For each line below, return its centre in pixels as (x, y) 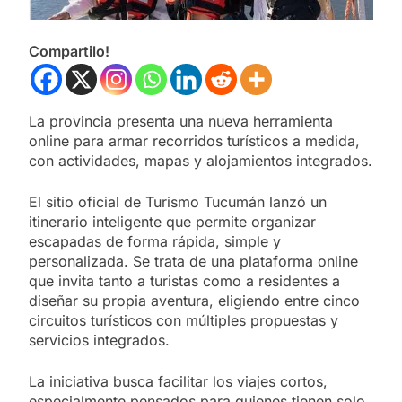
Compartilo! (69, 51)
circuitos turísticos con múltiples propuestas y (184, 320)
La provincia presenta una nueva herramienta (181, 121)
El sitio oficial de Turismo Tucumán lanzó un (178, 201)
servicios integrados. (99, 340)
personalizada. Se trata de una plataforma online (193, 261)
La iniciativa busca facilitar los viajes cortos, (178, 381)
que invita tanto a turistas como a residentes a (184, 280)
